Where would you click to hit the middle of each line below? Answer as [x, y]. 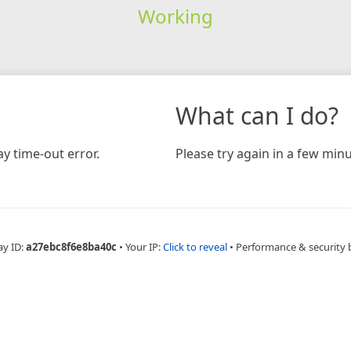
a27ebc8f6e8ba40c [71, 246]
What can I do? [257, 115]
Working [175, 16]
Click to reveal [195, 246]
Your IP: [144, 246]
